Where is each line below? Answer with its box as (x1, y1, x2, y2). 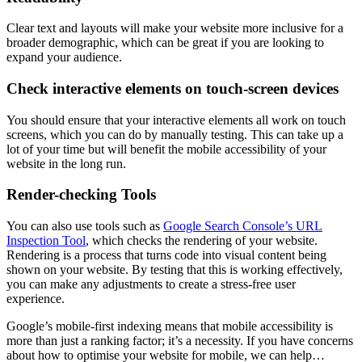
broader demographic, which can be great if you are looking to (6, 36, 324, 50)
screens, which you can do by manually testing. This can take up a (6, 127, 343, 141)
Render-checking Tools (6, 186, 156, 204)
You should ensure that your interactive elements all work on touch (6, 112, 346, 127)
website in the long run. (6, 156, 126, 170)
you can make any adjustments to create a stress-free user (6, 277, 296, 292)
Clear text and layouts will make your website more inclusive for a (6, 21, 343, 36)
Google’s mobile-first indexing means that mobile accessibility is (6, 319, 333, 334)
